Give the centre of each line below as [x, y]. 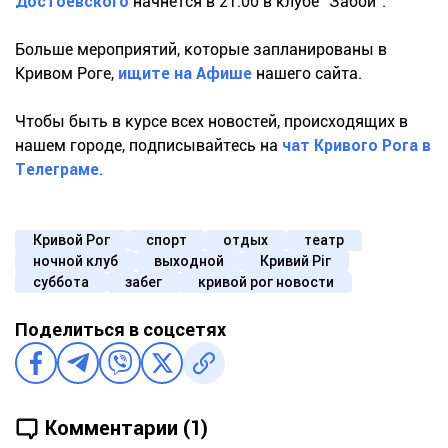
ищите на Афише [185, 73]
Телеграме [57, 169]
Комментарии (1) [126, 428]
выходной [189, 260]
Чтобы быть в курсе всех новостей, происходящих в [211, 121]
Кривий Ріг [295, 260]
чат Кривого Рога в [356, 145]
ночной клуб [75, 260]
